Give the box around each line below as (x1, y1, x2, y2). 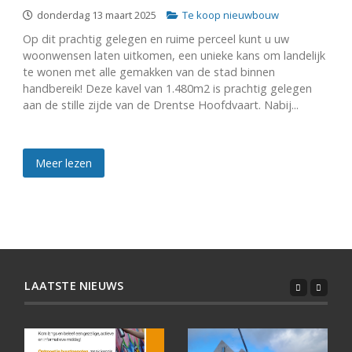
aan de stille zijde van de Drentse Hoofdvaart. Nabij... (22, 97, 299, 112)
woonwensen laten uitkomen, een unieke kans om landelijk (22, 48, 325, 63)
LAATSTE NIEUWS (24, 278, 124, 293)
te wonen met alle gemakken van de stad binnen (22, 64, 275, 79)
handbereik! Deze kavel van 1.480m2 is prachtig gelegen (22, 81, 312, 96)
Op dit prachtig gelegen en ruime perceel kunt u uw (22, 31, 289, 46)
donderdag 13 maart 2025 (36, 8, 156, 22)
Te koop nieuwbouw (181, 8, 279, 22)
